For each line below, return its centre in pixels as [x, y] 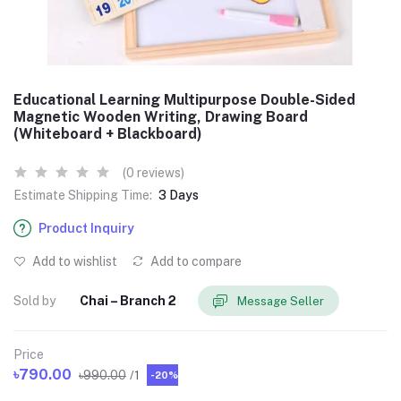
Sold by [34, 300]
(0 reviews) [154, 173]
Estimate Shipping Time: [83, 195]
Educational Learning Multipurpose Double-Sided [184, 100]
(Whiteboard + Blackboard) [108, 134]
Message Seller [281, 301]
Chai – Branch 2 [128, 300]
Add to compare [195, 261]
